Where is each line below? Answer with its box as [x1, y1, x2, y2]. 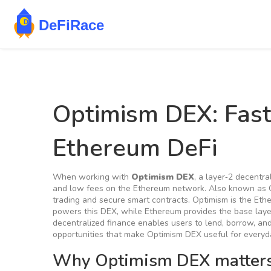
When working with [53, 171, 131, 183]
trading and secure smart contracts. [53, 194, 192, 206]
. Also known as [204, 183, 269, 194]
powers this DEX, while [53, 206, 145, 217]
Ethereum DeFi [53, 132, 217, 165]
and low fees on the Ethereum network [53, 183, 204, 194]
